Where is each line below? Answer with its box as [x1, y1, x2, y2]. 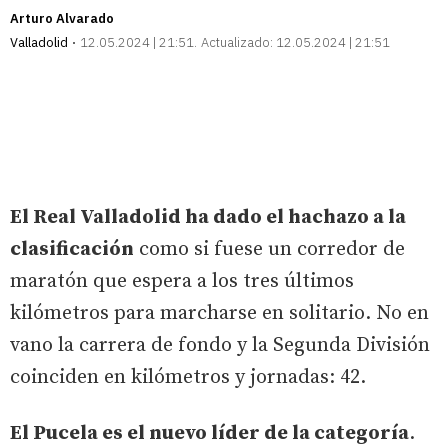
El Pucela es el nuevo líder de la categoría [10, 420, 409, 446]
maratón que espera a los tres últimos [10, 268, 354, 294]
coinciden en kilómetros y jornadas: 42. [10, 364, 366, 390]
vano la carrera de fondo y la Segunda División [10, 332, 430, 358]
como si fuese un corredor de [134, 236, 405, 262]
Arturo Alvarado [10, 9, 114, 27]
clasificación [10, 236, 134, 262]
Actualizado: [201, 33, 273, 51]
